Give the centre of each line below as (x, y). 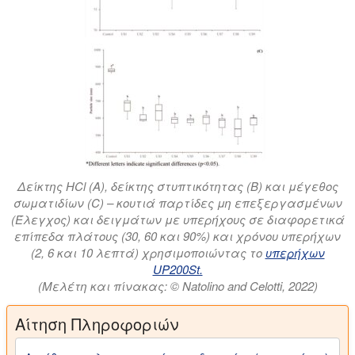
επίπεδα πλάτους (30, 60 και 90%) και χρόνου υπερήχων (177, 236)
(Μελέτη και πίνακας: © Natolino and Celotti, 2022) (177, 286)
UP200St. (177, 269)
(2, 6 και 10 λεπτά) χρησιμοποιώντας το (148, 253)
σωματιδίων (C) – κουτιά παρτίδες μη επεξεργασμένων (177, 203)
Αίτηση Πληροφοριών (97, 324)
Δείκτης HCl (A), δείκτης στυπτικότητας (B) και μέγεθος (177, 186)
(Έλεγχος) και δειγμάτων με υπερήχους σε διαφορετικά (177, 219)
